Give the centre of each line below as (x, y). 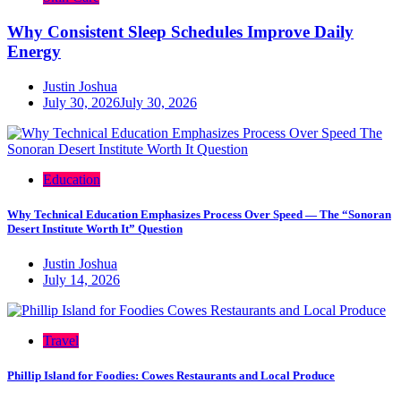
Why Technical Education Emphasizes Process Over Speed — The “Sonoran (199, 214)
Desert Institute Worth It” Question (95, 228)
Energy (34, 51)
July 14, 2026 (81, 280)
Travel (61, 341)
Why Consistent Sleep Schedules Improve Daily (180, 32)
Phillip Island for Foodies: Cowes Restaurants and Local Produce (171, 376)
